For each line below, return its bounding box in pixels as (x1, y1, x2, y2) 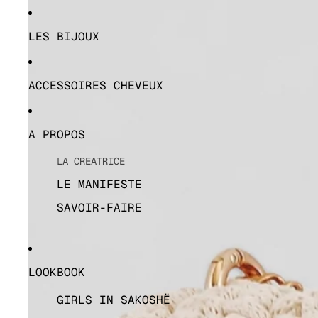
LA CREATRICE (57, 155, 125, 168)
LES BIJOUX (28, 29, 99, 44)
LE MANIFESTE (57, 177, 142, 192)
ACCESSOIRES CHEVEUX (28, 78, 163, 93)
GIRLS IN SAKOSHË (57, 292, 170, 307)
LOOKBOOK (28, 265, 85, 280)
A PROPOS (28, 127, 85, 142)
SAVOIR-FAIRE (57, 200, 142, 215)
